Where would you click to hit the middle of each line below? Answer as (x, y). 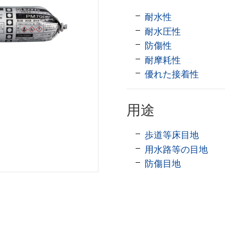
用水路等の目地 (176, 149)
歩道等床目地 (172, 135)
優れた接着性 (172, 75)
